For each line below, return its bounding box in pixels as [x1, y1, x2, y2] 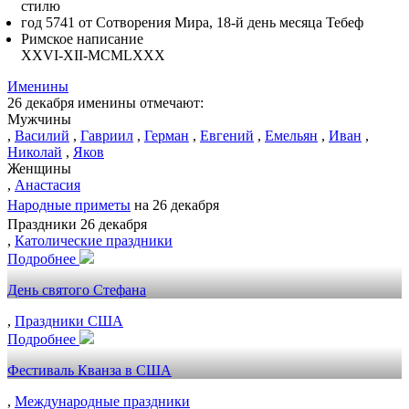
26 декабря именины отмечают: [7, 95, 204, 110]
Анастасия [15, 177, 80, 193]
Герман [144, 128, 189, 143]
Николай [7, 144, 62, 160]
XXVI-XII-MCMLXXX [21, 47, 165, 63]
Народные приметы [7, 197, 131, 213]
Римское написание [21, 31, 143, 47]
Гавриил [80, 128, 133, 143]
